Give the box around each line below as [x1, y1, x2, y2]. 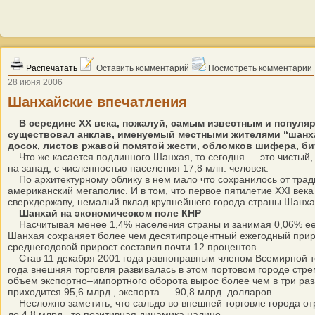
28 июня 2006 [8, 77, 63, 87]
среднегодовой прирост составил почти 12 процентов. [8, 241, 259, 252]
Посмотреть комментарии [206, 63, 312, 73]
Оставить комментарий [94, 63, 189, 73]
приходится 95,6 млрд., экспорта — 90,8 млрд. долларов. [8, 286, 274, 297]
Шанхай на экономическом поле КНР [19, 207, 201, 219]
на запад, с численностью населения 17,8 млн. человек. [8, 162, 269, 174]
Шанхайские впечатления [8, 94, 187, 110]
